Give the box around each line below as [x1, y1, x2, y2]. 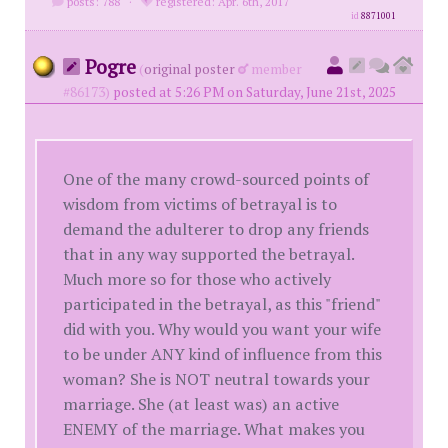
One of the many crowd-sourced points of [63, 167, 370, 190]
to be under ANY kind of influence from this [63, 342, 383, 365]
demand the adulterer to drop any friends [63, 217, 370, 240]
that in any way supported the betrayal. [63, 242, 355, 265]
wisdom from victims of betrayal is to [63, 192, 338, 215]
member [248, 60, 302, 79]
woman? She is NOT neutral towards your [63, 367, 371, 390]
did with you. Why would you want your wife [63, 317, 382, 340]
